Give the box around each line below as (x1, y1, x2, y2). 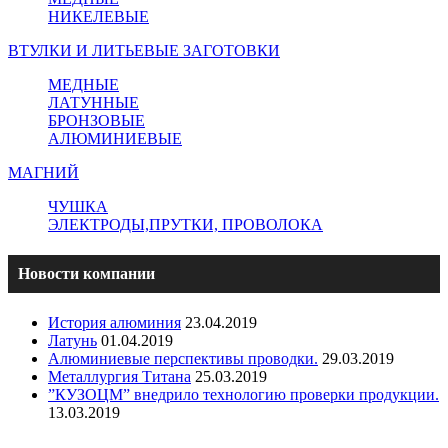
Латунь (48, 332, 97, 350)
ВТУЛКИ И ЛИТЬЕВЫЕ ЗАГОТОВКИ (8, 41, 280, 59)
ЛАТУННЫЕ (48, 93, 139, 111)
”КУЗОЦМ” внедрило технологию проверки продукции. (48, 386, 439, 404)
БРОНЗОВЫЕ (48, 111, 145, 129)
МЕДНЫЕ (48, 75, 119, 93)
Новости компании (18, 265, 155, 283)
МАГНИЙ (8, 163, 79, 181)
